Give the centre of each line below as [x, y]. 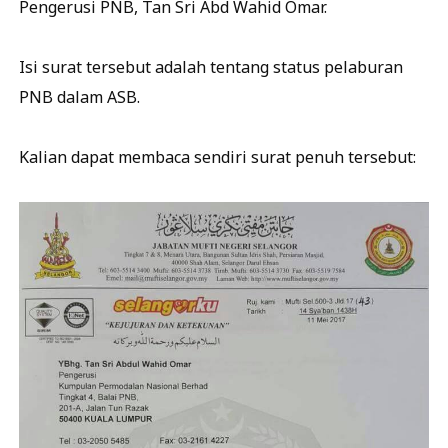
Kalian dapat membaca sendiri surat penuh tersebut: [217, 157]
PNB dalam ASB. [79, 97]
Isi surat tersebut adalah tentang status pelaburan [211, 67]
